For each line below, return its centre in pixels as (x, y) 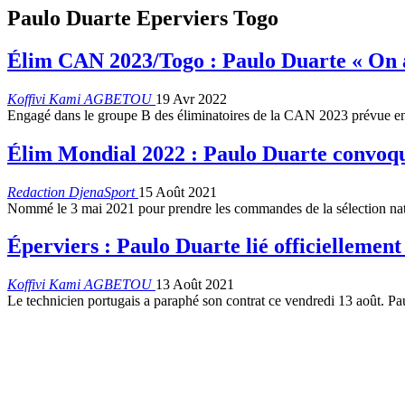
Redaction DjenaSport (73, 192)
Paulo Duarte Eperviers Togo (143, 18)
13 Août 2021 (195, 285)
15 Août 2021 (178, 192)
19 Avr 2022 (191, 99)
